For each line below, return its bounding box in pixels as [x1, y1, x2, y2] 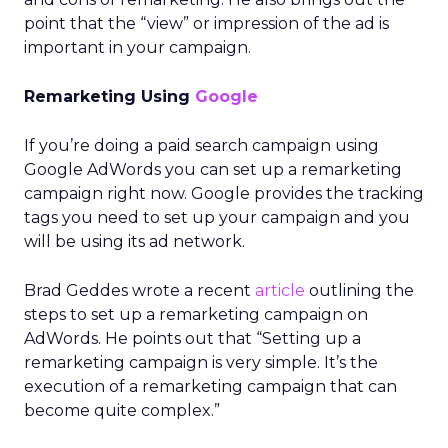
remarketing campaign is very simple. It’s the [24, 353, 378, 372]
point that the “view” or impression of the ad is [24, 14, 389, 33]
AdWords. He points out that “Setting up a [24, 329, 361, 348]
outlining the [305, 281, 414, 300]
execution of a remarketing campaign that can [24, 377, 397, 396]
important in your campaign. [24, 38, 251, 57]
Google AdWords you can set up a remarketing [24, 160, 402, 179]
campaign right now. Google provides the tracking [24, 184, 424, 203]
